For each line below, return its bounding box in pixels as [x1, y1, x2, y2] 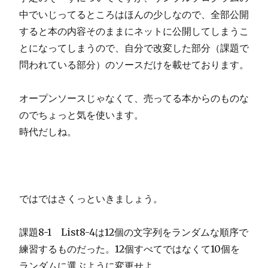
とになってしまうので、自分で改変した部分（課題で [19, 41, 249, 54]
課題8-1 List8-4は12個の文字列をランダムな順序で [19, 226, 248, 238]
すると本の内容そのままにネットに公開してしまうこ [19, 25, 249, 37]
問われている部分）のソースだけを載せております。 [19, 58, 249, 71]
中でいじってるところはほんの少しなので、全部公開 [19, 8, 249, 20]
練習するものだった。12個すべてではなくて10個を [19, 242, 240, 255]
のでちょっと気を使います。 [19, 108, 144, 121]
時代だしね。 [19, 125, 77, 138]
